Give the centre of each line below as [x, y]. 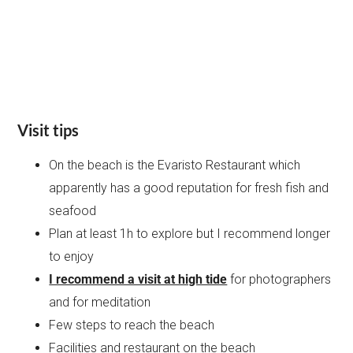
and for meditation [100, 303]
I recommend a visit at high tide [138, 280]
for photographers [279, 280]
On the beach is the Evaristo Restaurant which [175, 165]
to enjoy [72, 257]
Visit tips [48, 130]
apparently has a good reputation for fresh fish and [189, 188]
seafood [73, 211]
